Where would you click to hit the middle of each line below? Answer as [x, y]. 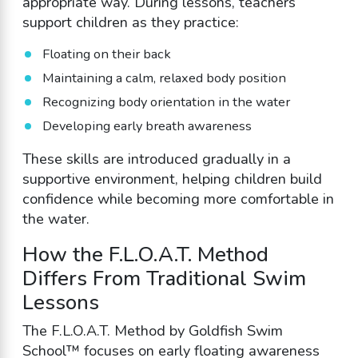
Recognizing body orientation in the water [166, 102]
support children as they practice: [130, 22]
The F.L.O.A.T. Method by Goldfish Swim [152, 330]
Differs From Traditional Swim [164, 278]
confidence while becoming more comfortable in [178, 199]
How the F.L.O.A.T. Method [145, 254]
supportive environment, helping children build [172, 179]
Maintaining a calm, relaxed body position [164, 78]
